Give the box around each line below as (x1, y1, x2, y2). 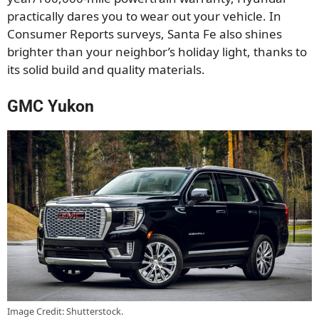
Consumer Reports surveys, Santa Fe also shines (7, 26, 282, 43)
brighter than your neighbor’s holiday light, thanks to (7, 43, 307, 61)
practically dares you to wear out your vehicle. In (7, 8, 281, 25)
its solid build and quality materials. (7, 61, 205, 78)
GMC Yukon (7, 96, 94, 116)
